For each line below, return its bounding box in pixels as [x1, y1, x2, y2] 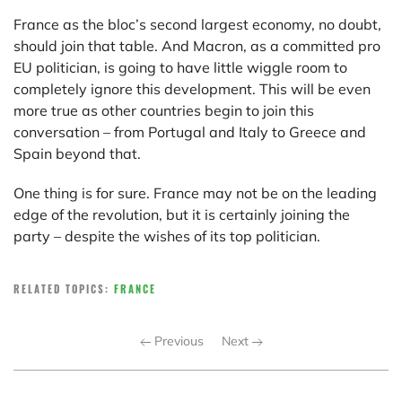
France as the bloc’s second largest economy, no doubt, [13, 14, 381, 33]
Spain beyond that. [13, 144, 141, 162]
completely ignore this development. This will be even [13, 79, 371, 98]
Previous [150, 332, 204, 349]
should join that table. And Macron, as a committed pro [13, 36, 380, 55]
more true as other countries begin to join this [13, 100, 314, 119]
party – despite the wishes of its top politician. [13, 226, 320, 245]
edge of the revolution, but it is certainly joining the [13, 205, 350, 223]
